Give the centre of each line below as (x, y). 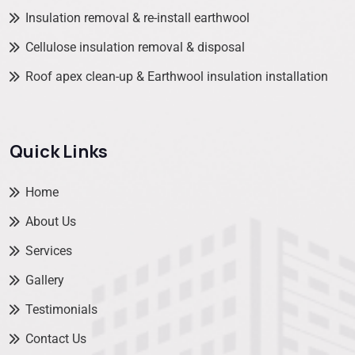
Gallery (45, 280)
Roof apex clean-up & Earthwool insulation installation (177, 77)
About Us (51, 221)
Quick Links (59, 151)
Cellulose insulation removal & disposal (135, 48)
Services (49, 250)
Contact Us (56, 338)
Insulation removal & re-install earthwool (137, 18)
